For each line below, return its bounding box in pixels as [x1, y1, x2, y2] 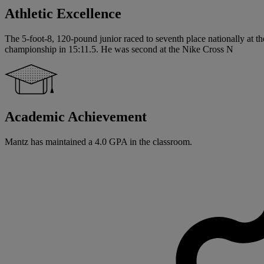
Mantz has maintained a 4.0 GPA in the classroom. [5, 136, 192, 147]
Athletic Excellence [5, 5, 121, 21]
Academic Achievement [5, 108, 147, 124]
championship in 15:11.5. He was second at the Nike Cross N [5, 44, 233, 54]
